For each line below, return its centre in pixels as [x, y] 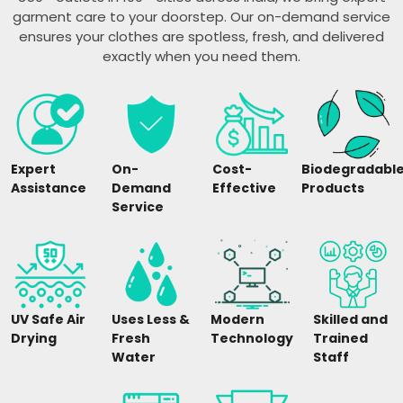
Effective [244, 188]
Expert [33, 169]
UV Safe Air [48, 319]
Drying [34, 338]
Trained [340, 338]
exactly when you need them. [201, 56]
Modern [237, 319]
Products [332, 188]
